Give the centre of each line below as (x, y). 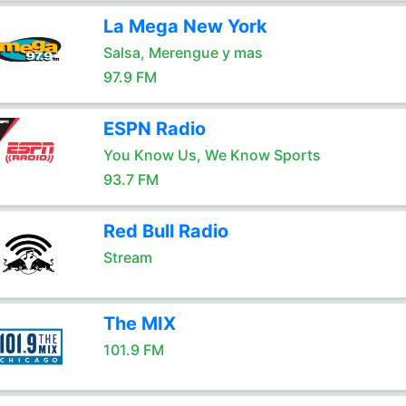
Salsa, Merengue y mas (183, 53)
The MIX (139, 324)
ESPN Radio (154, 129)
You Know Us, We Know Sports (212, 155)
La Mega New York (185, 26)
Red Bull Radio (165, 231)
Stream (127, 257)
